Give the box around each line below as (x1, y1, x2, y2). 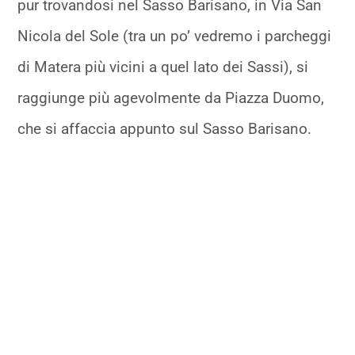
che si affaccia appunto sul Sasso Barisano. (17, 120, 312, 139)
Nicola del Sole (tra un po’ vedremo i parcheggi (17, 27, 332, 46)
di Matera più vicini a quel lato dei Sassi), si (17, 58, 309, 77)
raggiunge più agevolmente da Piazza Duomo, (17, 89, 325, 108)
